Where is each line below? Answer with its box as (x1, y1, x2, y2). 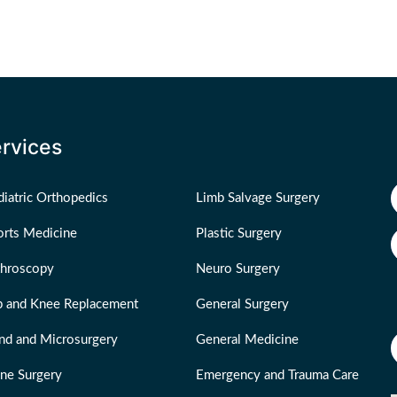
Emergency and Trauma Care (196, 368, 360, 382)
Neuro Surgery (196, 261, 281, 276)
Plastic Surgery (196, 226, 283, 240)
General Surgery (196, 297, 290, 311)
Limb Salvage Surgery (196, 191, 321, 205)
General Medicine (196, 332, 300, 346)
